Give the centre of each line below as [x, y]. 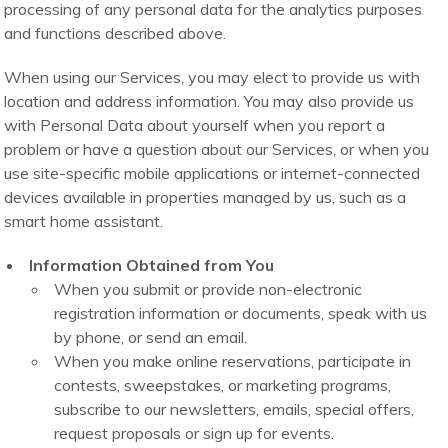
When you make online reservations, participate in [233, 361]
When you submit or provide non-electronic [208, 289]
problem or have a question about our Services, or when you [217, 149]
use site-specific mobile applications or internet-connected [212, 173]
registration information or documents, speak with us [241, 313]
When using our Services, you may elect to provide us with [212, 77]
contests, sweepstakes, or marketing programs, [223, 385]
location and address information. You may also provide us [209, 101]
